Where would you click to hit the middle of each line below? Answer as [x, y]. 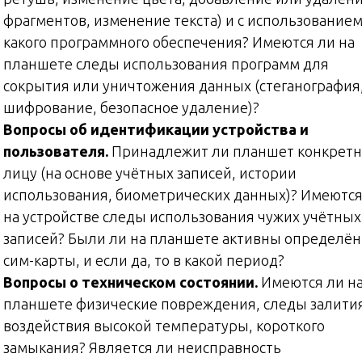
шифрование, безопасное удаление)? [131, 107]
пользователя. [57, 151]
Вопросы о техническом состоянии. [132, 282]
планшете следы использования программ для [166, 63]
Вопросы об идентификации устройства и [156, 129]
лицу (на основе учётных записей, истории [150, 173]
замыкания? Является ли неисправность [142, 347]
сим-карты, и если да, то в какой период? [144, 260]
